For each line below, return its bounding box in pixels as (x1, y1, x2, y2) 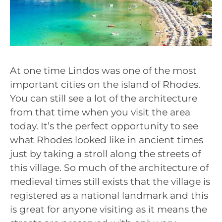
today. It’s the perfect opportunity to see (10, 120, 198, 132)
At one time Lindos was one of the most (10, 65, 197, 77)
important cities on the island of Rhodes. (10, 79, 200, 91)
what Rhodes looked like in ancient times (10, 134, 203, 146)
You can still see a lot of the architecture (10, 93, 197, 105)
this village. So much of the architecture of (10, 162, 209, 174)
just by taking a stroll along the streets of (10, 148, 201, 160)
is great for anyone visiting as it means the (10, 204, 207, 216)
